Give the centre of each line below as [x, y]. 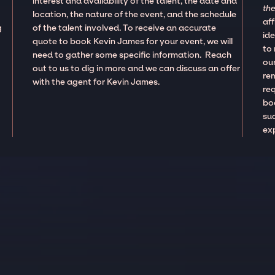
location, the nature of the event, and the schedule [135, 14]
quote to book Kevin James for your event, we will [133, 41]
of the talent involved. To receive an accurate [125, 28]
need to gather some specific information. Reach [132, 55]
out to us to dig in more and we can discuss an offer [137, 68]
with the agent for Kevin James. [97, 82]
